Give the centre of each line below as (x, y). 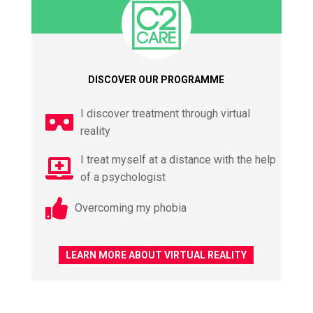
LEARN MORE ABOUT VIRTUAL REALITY (156, 255)
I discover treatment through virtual (165, 113)
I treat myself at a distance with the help (178, 159)
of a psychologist (123, 177)
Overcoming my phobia (130, 208)
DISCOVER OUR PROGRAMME (156, 79)
